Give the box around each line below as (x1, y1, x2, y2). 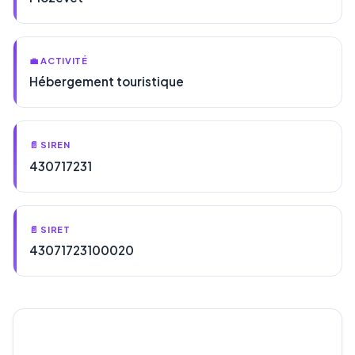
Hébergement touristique (29, 74, 184, 90)
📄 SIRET (29, 223, 71, 235)
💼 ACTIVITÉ (29, 54, 88, 66)
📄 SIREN (29, 139, 71, 151)
